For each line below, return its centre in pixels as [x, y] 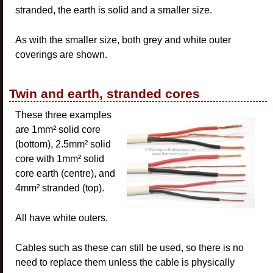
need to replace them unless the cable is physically [125, 262]
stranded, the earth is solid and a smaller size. [114, 10]
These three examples [63, 115]
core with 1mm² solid [60, 159]
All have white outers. [62, 218]
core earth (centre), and [65, 173]
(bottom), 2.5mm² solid [63, 144]
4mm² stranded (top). [60, 188]
